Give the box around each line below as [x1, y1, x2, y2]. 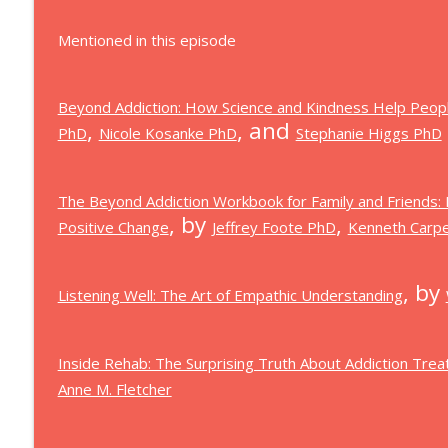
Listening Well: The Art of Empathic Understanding [57, 285, 403, 305]
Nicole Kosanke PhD [98, 123, 237, 143]
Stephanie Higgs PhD [295, 123, 442, 143]
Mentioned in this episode [57, 30, 236, 50]
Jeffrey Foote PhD [211, 217, 336, 237]
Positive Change [57, 217, 169, 237]
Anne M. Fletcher [57, 379, 172, 399]
